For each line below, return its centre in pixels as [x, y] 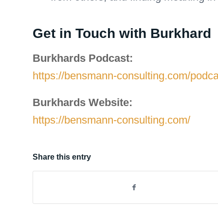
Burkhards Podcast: [83, 58]
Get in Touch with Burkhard [122, 33]
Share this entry [62, 157]
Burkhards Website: [82, 102]
